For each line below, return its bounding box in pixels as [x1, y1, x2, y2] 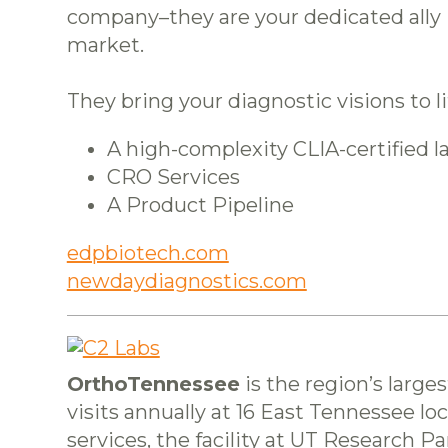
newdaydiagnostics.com [66, 269, 307, 294]
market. [66, 33, 144, 58]
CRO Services [106, 165, 240, 190]
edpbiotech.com [66, 241, 229, 266]
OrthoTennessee [66, 372, 240, 397]
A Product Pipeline [106, 193, 294, 218]
